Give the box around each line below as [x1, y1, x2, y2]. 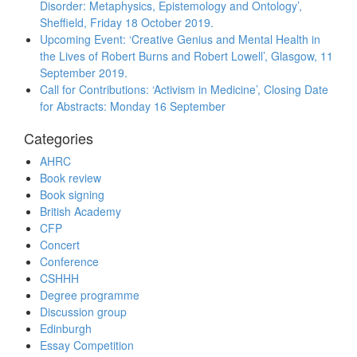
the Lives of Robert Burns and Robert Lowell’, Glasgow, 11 [40, 48, 333, 65]
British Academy [40, 203, 121, 220]
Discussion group [40, 304, 127, 320]
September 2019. [40, 65, 127, 81]
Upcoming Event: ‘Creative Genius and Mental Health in [40, 31, 320, 48]
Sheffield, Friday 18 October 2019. [40, 14, 214, 31]
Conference [40, 253, 99, 270]
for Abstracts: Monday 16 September [40, 98, 226, 115]
